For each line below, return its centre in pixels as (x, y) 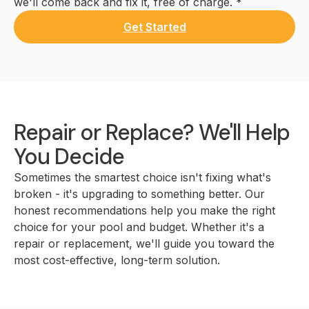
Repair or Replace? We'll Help (152, 132)
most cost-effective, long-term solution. (117, 260)
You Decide (69, 157)
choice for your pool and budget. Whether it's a (139, 227)
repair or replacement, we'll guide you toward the (144, 243)
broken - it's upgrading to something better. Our (139, 194)
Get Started (154, 27)
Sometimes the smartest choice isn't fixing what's (142, 177)
